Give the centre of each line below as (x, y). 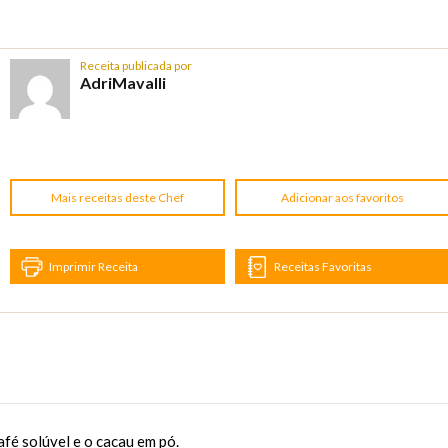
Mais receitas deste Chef (118, 198)
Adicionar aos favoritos (343, 198)
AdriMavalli (123, 83)
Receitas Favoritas (323, 266)
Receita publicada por (136, 66)
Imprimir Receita (93, 266)
